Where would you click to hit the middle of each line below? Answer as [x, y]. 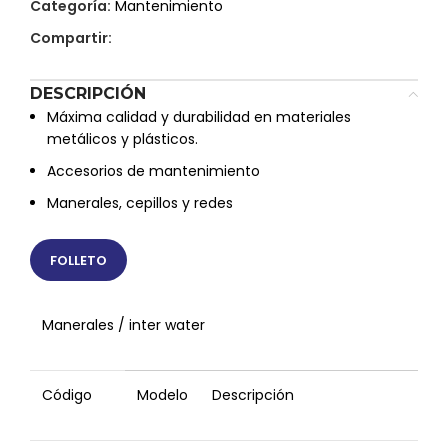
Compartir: [71, 38]
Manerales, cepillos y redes [140, 203]
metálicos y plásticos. [122, 139]
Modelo [162, 395]
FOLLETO [78, 260]
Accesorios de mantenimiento [153, 171]
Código [67, 395]
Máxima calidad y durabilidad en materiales [199, 117]
